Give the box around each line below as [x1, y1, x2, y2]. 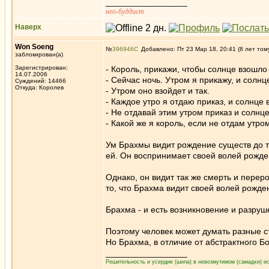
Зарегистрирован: [15, 64, 68, 71]
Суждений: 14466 [15, 77, 66, 84]
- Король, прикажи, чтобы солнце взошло [106, 64, 267, 74]
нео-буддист [106, 7, 144, 16]
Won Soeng [15, 43, 53, 51]
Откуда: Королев [15, 84, 64, 91]
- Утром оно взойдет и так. [106, 86, 210, 95]
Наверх [15, 23, 41, 31]
